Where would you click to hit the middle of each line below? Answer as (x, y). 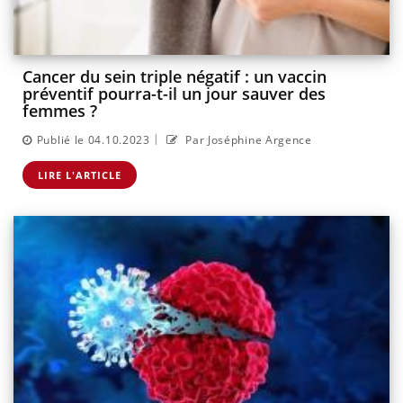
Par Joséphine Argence (247, 139)
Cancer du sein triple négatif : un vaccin (175, 77)
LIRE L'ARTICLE (80, 175)
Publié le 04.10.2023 (93, 139)
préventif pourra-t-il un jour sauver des (174, 94)
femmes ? (60, 111)
